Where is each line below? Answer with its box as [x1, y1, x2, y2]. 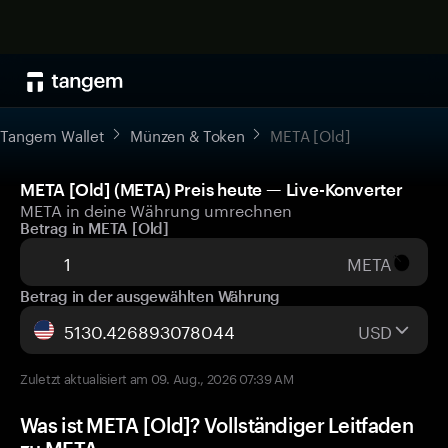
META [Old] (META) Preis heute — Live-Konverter [20, 179, 403, 199]
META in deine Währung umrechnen [20, 196, 292, 221]
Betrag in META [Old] [20, 219, 169, 237]
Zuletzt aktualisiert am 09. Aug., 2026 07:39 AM [20, 367, 294, 387]
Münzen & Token [130, 122, 245, 146]
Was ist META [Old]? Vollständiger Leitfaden [20, 413, 413, 437]
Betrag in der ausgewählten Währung [20, 287, 281, 305]
